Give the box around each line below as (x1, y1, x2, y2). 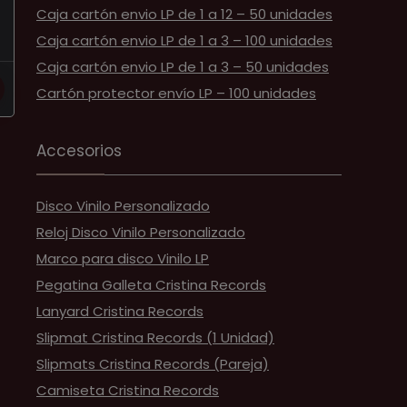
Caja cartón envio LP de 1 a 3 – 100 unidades (36, 31, 333, 50)
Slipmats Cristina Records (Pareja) (36, 354, 269, 373)
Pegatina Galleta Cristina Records (36, 275, 266, 294)
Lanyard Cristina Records (36, 302, 203, 321)
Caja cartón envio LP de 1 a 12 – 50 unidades (36, 5, 333, 24)
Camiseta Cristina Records (36, 381, 219, 400)
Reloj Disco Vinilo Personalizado (36, 223, 245, 242)
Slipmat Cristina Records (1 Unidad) (36, 328, 274, 347)
